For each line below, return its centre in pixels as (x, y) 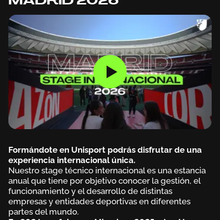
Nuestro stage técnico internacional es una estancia (107, 170)
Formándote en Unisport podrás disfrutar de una (105, 150)
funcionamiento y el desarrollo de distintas (90, 191)
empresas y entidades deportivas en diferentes (99, 201)
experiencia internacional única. (72, 160)
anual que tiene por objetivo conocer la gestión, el (104, 180)
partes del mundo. (43, 211)
